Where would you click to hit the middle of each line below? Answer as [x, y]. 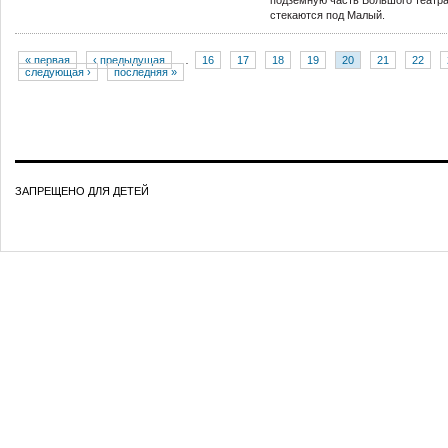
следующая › [58, 72]
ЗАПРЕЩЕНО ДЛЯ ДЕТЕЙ [82, 191]
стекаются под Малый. [327, 15]
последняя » [145, 72]
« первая [47, 60]
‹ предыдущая [129, 60]
